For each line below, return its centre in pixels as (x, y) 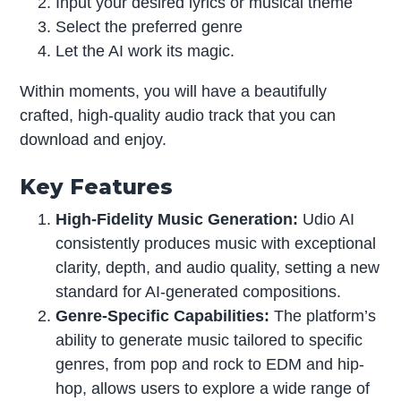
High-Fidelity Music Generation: (177, 219)
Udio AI (327, 219)
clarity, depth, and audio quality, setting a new (218, 267)
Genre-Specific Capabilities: (163, 316)
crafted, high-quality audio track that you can (178, 115)
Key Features (97, 186)
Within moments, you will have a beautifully (174, 91)
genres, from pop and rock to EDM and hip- (210, 364)
